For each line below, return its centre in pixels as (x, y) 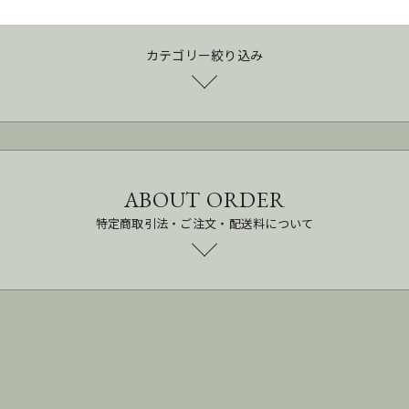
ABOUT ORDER (204, 200)
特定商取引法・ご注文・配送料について (204, 224)
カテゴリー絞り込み (204, 55)
